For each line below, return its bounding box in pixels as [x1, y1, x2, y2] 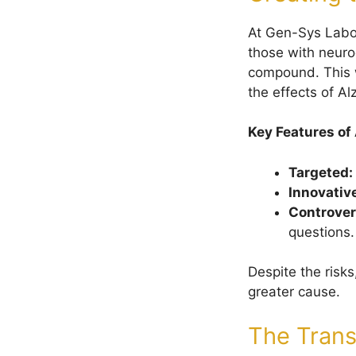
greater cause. [248, 284, 340, 300]
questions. [288, 223, 354, 240]
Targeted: [288, 164, 353, 180]
